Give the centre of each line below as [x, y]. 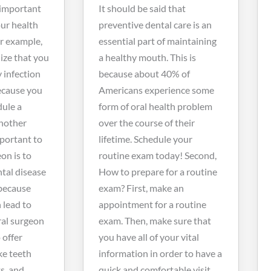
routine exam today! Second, [158, 155]
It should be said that [142, 8]
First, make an [155, 188]
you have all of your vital [149, 237]
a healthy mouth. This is [147, 57]
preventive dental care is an [155, 24]
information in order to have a [160, 253]
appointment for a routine [152, 204]
